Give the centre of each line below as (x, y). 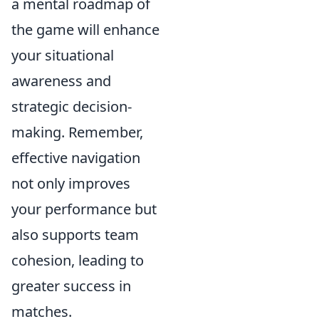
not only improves (71, 183)
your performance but (84, 209)
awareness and (61, 81)
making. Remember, (77, 132)
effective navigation (76, 158)
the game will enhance (85, 30)
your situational (63, 55)
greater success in (71, 286)
